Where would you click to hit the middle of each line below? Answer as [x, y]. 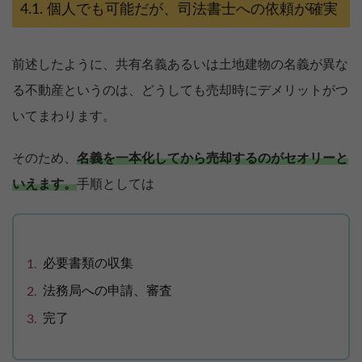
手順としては [116, 185]
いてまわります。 [64, 117]
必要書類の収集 [88, 264]
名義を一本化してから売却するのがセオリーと [213, 159]
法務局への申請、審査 [107, 291]
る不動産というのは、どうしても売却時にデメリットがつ [180, 91]
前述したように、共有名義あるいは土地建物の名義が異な [180, 65]
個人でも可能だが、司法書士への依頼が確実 [192, 10]
